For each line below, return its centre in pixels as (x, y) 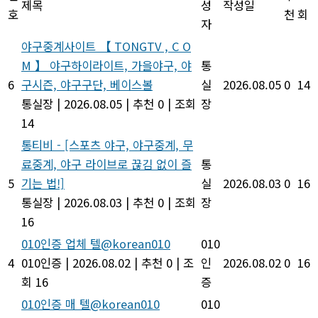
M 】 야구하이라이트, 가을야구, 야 (106, 65)
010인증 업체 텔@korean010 (96, 243)
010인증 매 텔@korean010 (91, 303)
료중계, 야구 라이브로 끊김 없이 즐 (106, 164)
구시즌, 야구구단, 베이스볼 (87, 84)
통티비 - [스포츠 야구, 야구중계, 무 (107, 144)
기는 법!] (43, 183)
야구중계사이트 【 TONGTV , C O (106, 46)
